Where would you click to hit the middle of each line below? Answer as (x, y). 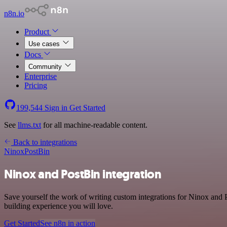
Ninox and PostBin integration (83, 174)
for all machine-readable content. (94, 125)
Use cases (45, 44)
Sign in (56, 108)
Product (38, 32)
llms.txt (29, 125)
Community (46, 67)
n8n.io (14, 13)
